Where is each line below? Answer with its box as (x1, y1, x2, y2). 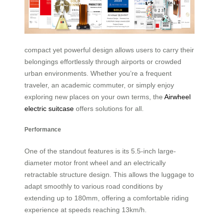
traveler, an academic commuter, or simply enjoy (24, 81, 174, 89)
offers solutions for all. (74, 104, 144, 112)
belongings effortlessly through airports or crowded (24, 57, 181, 66)
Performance (24, 126, 61, 133)
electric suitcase (24, 104, 74, 112)
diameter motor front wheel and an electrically (24, 158, 166, 167)
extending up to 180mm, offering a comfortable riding (24, 194, 189, 202)
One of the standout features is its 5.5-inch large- (24, 147, 176, 155)
